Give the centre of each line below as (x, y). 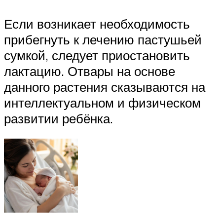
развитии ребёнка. (58, 118)
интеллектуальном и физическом (102, 102)
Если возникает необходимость (97, 23)
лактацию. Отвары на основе (90, 71)
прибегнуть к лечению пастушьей (103, 39)
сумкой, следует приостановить (97, 55)
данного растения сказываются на (105, 87)
